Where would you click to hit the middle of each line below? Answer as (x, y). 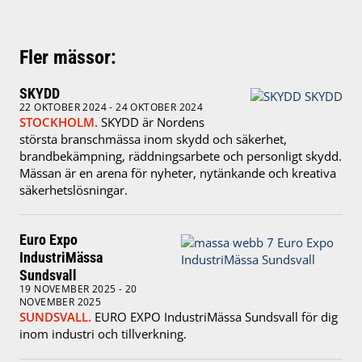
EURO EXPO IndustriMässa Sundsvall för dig (216, 317)
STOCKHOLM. (60, 122)
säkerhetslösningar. (74, 189)
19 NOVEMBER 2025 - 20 (78, 289)
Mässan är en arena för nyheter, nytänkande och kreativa (178, 173)
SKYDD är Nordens (153, 122)
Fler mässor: (68, 57)
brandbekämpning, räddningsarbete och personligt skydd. (181, 156)
